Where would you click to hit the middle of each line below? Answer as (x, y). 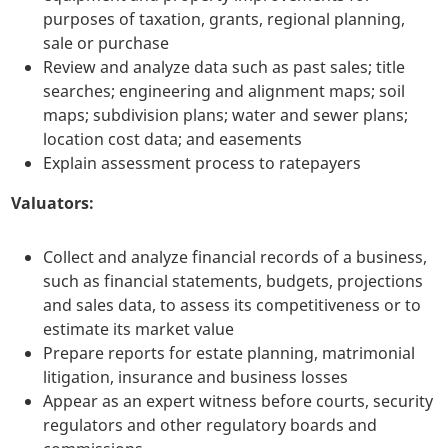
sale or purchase (106, 43)
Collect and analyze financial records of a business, (235, 257)
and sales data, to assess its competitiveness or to (232, 305)
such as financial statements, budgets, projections (233, 281)
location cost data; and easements (173, 139)
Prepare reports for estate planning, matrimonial (229, 353)
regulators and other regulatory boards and (210, 425)
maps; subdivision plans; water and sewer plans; (226, 115)
